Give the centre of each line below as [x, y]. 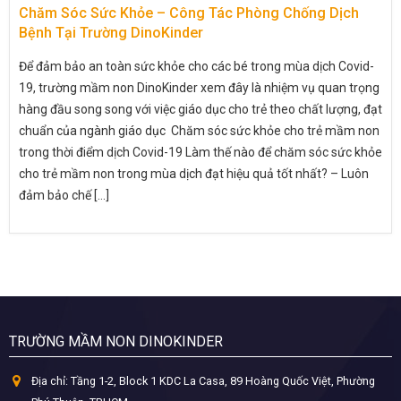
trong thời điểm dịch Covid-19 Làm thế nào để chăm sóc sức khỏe [200, 152]
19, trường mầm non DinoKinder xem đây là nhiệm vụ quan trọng [199, 87]
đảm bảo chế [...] [64, 195]
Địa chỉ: [50, 380]
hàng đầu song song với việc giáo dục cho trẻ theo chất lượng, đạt [200, 109]
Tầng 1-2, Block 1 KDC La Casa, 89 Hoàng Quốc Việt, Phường [223, 380]
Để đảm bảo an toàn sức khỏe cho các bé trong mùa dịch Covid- [196, 66]
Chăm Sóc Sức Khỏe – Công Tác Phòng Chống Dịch [189, 13]
